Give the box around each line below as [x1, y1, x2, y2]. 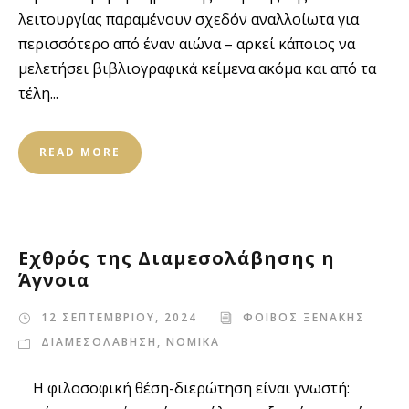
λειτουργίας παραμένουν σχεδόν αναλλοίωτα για [18, 9, 359, 29]
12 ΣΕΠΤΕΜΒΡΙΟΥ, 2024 [41, 309, 197, 325]
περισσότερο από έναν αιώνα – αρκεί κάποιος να [18, 34, 355, 54]
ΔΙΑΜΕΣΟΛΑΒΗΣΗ [41, 334, 157, 350]
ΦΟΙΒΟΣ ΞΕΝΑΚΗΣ [243, 309, 365, 325]
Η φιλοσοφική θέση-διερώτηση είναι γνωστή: [18, 378, 350, 398]
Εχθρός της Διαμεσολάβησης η [18, 246, 335, 270]
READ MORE [39, 144, 121, 160]
